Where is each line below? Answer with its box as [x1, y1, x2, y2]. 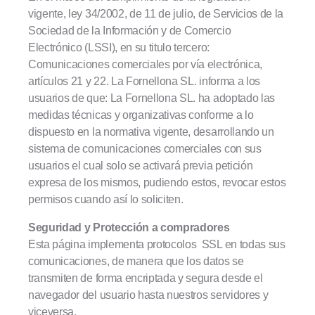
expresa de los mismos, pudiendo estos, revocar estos [28, 176, 286, 188]
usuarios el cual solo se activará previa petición [28, 159, 253, 172]
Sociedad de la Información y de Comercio [28, 24, 231, 37]
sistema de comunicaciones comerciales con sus [28, 142, 262, 155]
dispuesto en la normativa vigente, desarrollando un [28, 125, 274, 138]
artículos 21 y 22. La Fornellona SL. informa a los [28, 75, 260, 87]
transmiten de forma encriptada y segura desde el [28, 271, 263, 284]
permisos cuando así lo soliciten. [28, 193, 184, 205]
